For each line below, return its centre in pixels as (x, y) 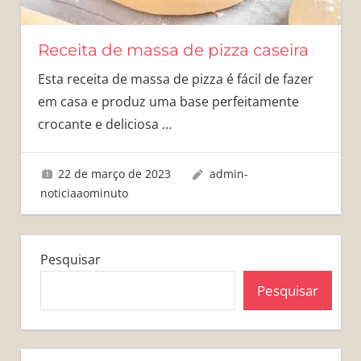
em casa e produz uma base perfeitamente (168, 102)
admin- (228, 174)
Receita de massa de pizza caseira (173, 50)
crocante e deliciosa (100, 124)
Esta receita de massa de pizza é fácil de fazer (175, 79)
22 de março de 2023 (115, 174)
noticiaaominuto (84, 193)
